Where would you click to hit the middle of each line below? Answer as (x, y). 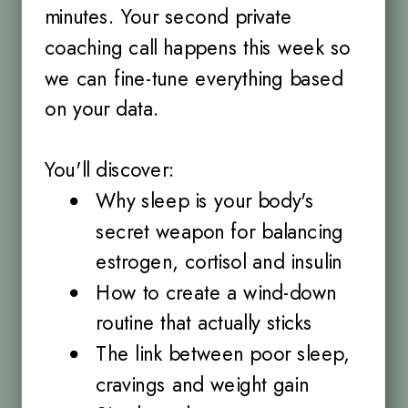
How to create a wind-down (216, 293)
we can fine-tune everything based (194, 78)
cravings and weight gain (202, 384)
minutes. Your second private (168, 17)
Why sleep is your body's (204, 201)
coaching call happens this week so (198, 48)
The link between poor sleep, (222, 354)
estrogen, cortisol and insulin (219, 262)
